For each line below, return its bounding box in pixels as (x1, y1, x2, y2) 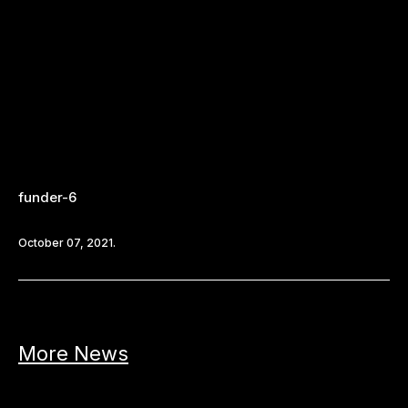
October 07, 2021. (18, 235, 116, 250)
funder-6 (18, 188, 76, 206)
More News (18, 341, 128, 365)
